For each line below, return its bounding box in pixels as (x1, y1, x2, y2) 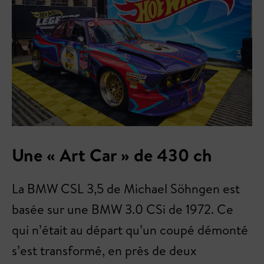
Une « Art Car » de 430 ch (12, 142, 212, 167)
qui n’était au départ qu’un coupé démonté (12, 220, 248, 239)
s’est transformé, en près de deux (12, 241, 196, 259)
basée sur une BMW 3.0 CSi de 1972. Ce (12, 200, 233, 218)
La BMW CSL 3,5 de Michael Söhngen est (12, 179, 240, 197)
